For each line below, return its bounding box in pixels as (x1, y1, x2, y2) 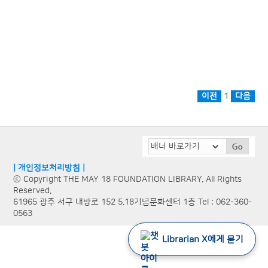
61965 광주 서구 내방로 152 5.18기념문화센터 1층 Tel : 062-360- (13, 197, 252, 208)
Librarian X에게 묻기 (162, 234, 243, 245)
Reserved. (13, 186, 52, 196)
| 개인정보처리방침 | (13, 163, 86, 173)
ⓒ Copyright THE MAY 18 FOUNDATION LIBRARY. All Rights (13, 175, 242, 185)
